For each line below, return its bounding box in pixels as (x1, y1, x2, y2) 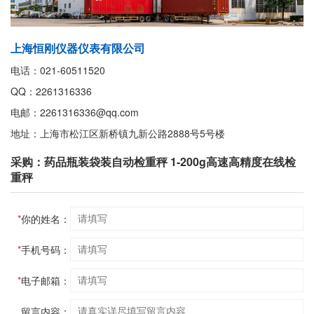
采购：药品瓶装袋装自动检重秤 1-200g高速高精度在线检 (11, 153, 296, 170)
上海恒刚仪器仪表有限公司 (11, 40, 145, 57)
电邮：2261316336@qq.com (11, 105, 139, 120)
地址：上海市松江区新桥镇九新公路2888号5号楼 (11, 126, 225, 141)
